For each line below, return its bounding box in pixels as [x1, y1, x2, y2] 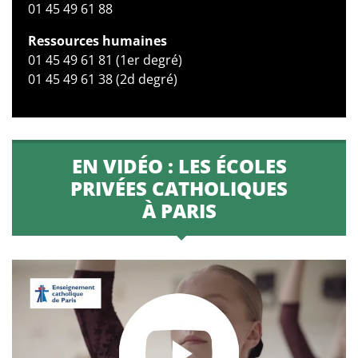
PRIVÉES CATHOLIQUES [70, 175, 288, 202]
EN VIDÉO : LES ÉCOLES [71, 153, 287, 180]
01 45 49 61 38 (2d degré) [28, 70, 177, 89]
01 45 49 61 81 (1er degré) [28, 51, 182, 70]
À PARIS [141, 197, 217, 225]
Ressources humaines [28, 32, 167, 50]
